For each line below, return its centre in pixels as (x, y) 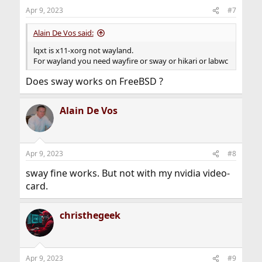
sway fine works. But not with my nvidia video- (127, 173)
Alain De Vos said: (63, 33)
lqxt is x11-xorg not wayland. (83, 51)
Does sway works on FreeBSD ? (94, 82)
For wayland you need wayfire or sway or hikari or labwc (130, 61)
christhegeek (90, 216)
